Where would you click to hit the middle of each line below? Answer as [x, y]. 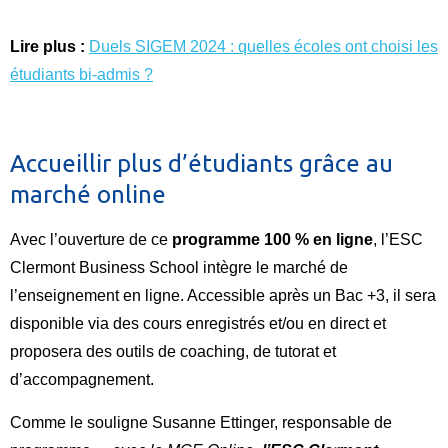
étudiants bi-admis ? [81, 74]
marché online [88, 194]
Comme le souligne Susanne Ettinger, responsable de [201, 422]
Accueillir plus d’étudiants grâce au [201, 163]
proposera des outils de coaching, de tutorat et [173, 351]
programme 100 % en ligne [272, 239]
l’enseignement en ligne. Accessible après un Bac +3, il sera [223, 295]
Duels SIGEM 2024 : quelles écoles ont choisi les [263, 46]
